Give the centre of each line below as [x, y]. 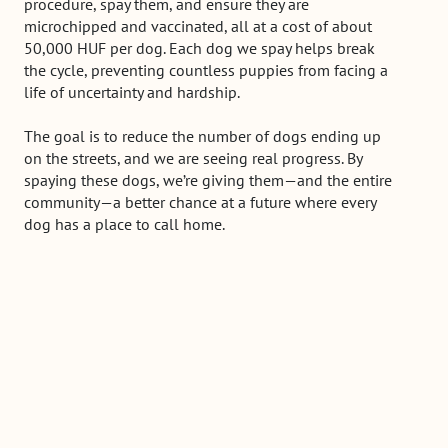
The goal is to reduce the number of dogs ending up [203, 136]
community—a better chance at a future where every [200, 202]
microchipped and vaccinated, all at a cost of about [198, 26]
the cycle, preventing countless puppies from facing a [206, 70]
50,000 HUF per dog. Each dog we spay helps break [200, 48]
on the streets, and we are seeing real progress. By [193, 158]
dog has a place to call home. [125, 224]
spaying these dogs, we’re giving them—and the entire [208, 180]
